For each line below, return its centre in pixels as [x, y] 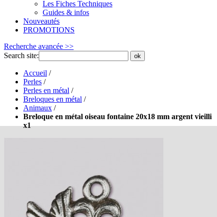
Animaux [38, 108]
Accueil [35, 73]
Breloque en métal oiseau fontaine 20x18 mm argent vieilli [117, 116]
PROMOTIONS [49, 30]
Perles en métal [46, 90]
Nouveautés [41, 21]
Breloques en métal [53, 99]
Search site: [21, 55]
